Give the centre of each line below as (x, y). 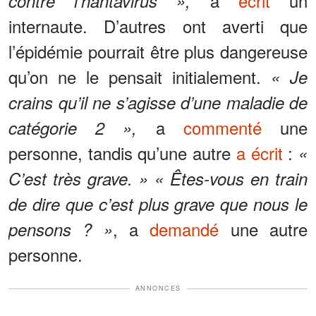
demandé (184, 229)
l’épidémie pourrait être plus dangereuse (158, 51)
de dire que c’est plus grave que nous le (158, 204)
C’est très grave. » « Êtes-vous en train (158, 179)
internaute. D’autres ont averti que (158, 26)
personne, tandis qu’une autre (122, 153)
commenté (222, 128)
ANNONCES (158, 288)
